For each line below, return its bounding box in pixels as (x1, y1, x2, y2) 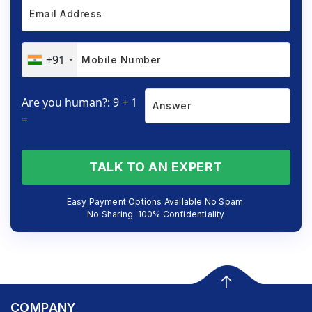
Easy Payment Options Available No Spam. (66, 196, 246, 207)
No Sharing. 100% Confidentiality (87, 208, 225, 219)
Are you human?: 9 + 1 (22, 94, 137, 110)
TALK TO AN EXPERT (89, 159, 223, 174)
